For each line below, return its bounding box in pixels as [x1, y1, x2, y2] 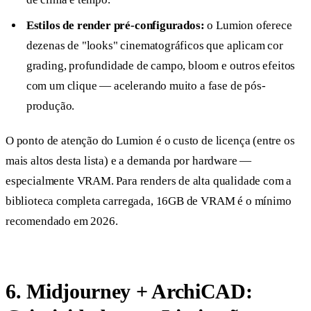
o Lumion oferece [204, 19, 292, 33]
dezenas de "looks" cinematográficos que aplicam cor [26, 39, 283, 53]
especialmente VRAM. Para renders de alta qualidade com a [6, 174, 292, 188]
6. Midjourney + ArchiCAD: [6, 279, 253, 303]
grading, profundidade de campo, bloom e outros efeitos [26, 59, 296, 73]
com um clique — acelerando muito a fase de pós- [26, 79, 266, 93]
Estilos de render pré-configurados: [26, 19, 205, 33]
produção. [26, 99, 75, 113]
